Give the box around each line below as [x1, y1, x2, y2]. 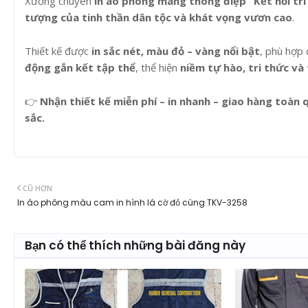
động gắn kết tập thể [25, 60, 135, 74]
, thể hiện [135, 60, 180, 74]
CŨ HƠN [23, 182, 52, 193]
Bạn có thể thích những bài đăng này [25, 236, 245, 254]
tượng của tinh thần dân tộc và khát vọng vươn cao [25, 10, 292, 24]
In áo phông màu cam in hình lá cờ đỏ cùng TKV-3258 [17, 196, 247, 208]
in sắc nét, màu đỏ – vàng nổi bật [91, 43, 260, 58]
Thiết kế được [25, 43, 91, 58]
